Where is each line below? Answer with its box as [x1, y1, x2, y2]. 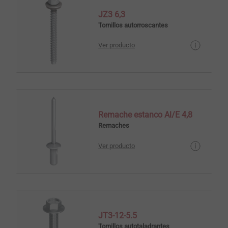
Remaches [98, 122, 130, 130]
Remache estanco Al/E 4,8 [98, 110, 193, 120]
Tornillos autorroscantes [98, 21, 168, 29]
